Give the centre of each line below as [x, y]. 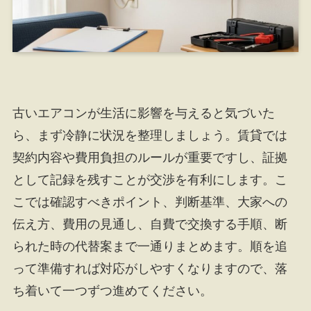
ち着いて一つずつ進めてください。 [112, 291]
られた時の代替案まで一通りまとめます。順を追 [150, 246]
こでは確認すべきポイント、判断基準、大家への [150, 202]
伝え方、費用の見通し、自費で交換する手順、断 [150, 224]
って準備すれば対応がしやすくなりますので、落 [150, 268]
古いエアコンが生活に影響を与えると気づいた [143, 113]
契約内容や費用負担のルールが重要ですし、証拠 [150, 157]
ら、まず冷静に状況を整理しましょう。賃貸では [150, 135]
